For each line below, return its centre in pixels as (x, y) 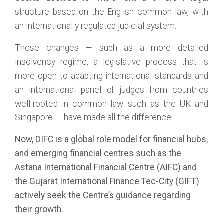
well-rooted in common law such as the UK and (111, 104)
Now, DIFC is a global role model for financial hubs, (111, 139)
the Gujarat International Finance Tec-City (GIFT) (107, 181)
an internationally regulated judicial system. (97, 26)
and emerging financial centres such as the (98, 153)
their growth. (39, 209)
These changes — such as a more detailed (111, 48)
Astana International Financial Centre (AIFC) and (106, 167)
